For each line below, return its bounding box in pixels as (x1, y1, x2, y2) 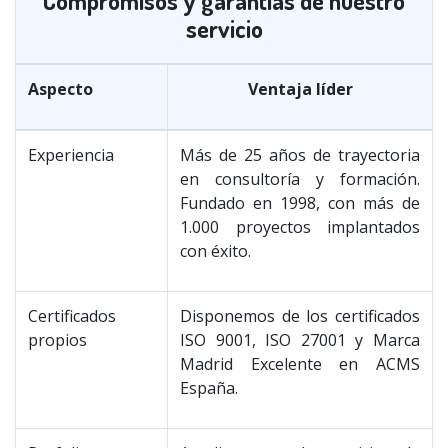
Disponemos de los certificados (180, 305, 420, 327)
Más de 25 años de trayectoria (180, 144, 420, 166)
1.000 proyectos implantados (180, 216, 420, 238)
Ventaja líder (247, 78, 353, 100)
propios (28, 329, 87, 351)
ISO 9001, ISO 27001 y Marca (180, 329, 420, 351)
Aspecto (28, 78, 93, 100)
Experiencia (28, 144, 114, 166)
